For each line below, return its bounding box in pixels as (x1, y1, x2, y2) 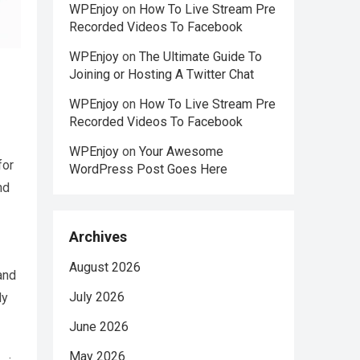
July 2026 (69, 289, 125, 305)
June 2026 (69, 319, 129, 334)
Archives (69, 228, 127, 245)
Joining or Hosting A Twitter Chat (69, 67, 254, 82)
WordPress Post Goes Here (69, 162, 227, 177)
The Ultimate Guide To (139, 49, 262, 64)
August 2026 (69, 260, 141, 275)
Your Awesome (139, 144, 223, 159)
